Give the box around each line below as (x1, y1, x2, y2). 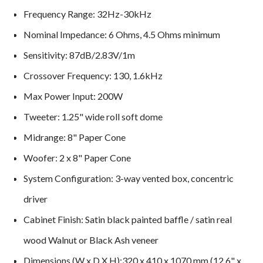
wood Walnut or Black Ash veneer (23, 234, 159, 245)
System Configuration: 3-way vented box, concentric (23, 172, 234, 184)
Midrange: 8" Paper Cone (23, 131, 126, 143)
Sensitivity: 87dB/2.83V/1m (23, 49, 136, 60)
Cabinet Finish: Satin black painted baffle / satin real (23, 213, 232, 225)
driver (23, 193, 48, 204)
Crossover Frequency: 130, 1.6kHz (23, 69, 163, 81)
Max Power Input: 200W (23, 90, 123, 102)
